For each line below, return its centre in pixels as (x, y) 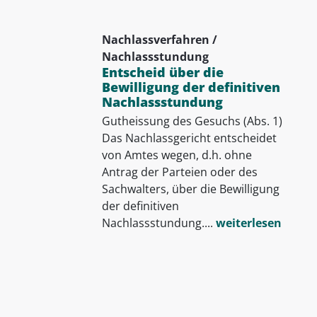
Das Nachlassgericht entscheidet (189, 138)
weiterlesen (248, 223)
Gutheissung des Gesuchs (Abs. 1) (192, 121)
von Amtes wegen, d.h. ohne (177, 155)
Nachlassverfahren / (159, 39)
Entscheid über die (162, 72)
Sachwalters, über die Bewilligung (190, 189)
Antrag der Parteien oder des (179, 172)
